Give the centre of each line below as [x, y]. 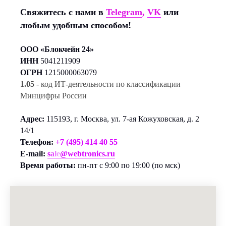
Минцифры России [53, 96]
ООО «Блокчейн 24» [57, 49]
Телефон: [37, 142]
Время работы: [48, 165]
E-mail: [33, 154]
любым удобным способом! [76, 25]
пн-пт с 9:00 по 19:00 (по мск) [128, 165]
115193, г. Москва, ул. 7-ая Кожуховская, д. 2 [123, 119]
